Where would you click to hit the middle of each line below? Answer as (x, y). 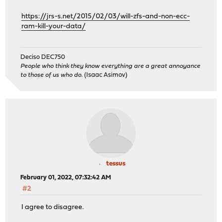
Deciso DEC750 (43, 57)
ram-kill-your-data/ (54, 26)
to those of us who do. (52, 75)
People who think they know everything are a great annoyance (111, 66)
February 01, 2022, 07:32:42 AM (66, 178)
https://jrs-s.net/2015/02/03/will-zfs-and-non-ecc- (106, 16)
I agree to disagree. (53, 207)
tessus (115, 164)
